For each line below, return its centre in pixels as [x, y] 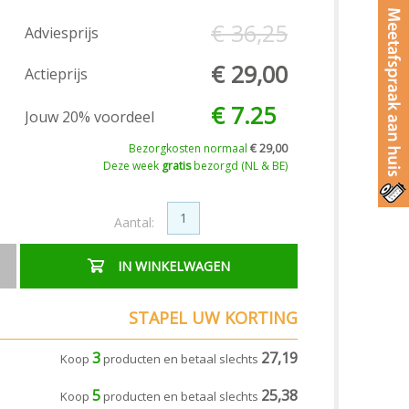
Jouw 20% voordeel [89, 117]
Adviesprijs [62, 32]
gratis [176, 165]
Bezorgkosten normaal [189, 148]
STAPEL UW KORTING [213, 317]
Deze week [132, 165]
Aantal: [134, 223]
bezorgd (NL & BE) [239, 165]
